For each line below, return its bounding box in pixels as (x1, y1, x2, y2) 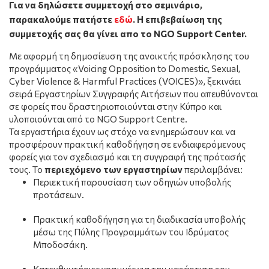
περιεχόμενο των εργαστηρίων (44, 163, 183, 175)
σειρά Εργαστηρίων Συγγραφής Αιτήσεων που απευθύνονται (9, 88, 258, 99)
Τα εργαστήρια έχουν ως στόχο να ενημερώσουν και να (9, 125, 235, 137)
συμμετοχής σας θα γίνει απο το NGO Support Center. (9, 28, 247, 39)
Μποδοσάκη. (33, 238, 88, 250)
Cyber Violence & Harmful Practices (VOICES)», (9, 75, 207, 86)
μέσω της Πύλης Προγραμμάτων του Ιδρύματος (33, 226, 229, 237)
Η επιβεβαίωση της (137, 13, 222, 25)
